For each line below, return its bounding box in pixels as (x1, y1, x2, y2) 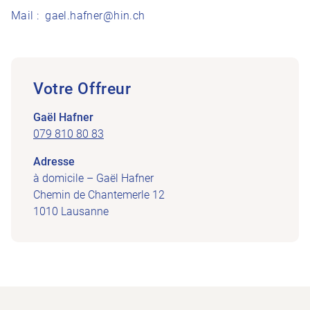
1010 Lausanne (33, 205, 109, 219)
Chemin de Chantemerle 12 (33, 188, 165, 202)
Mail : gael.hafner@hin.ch (11, 9, 145, 23)
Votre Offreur (33, 79, 131, 99)
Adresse (33, 155, 75, 169)
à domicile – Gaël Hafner (33, 172, 154, 185)
